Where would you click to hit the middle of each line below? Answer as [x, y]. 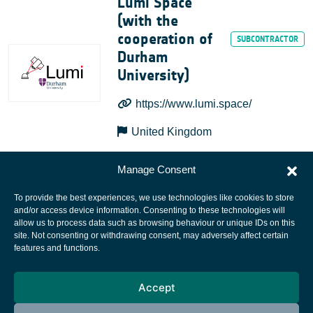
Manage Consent [156, 169]
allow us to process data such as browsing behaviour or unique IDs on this [154, 223]
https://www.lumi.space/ [194, 104]
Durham [142, 58]
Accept [156, 287]
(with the [147, 21]
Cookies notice [156, 289]
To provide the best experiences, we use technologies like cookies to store [154, 198]
